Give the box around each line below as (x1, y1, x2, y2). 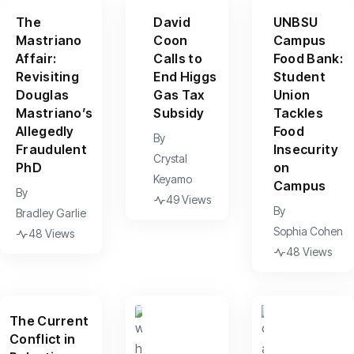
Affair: (16, 51, 57, 66)
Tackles (273, 105, 323, 121)
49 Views (166, 193, 212, 206)
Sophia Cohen (273, 224, 343, 238)
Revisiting (16, 69, 80, 85)
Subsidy (153, 105, 205, 121)
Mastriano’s (16, 105, 93, 121)
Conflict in (9, 331, 76, 347)
